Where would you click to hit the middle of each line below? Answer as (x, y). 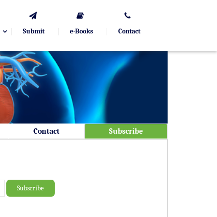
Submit (34, 31)
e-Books (81, 31)
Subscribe (126, 131)
